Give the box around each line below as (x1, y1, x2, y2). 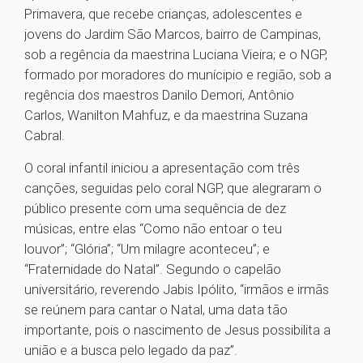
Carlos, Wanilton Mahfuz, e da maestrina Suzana (24, 107, 308, 124)
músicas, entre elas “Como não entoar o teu (24, 220, 282, 237)
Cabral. (24, 127, 68, 144)
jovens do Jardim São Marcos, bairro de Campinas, (24, 26, 321, 43)
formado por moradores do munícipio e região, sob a (24, 66, 331, 83)
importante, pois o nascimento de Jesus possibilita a (24, 322, 331, 339)
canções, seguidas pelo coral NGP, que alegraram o (24, 180, 322, 197)
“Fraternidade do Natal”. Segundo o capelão (24, 261, 281, 278)
